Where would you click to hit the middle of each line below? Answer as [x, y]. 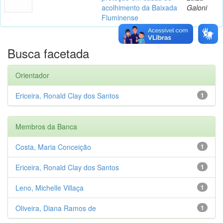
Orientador [32, 75]
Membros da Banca [46, 126]
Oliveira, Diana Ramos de [56, 208]
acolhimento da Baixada [139, 7]
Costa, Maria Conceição [53, 147]
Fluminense [120, 17]
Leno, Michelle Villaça [50, 187]
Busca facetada [48, 53]
